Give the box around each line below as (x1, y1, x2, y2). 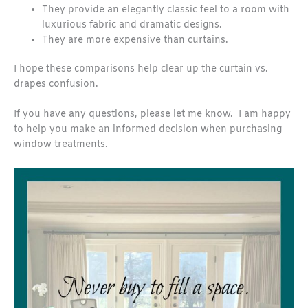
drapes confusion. (14, 78, 98, 91)
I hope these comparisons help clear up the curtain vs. (14, 63, 268, 76)
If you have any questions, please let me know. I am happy (14, 108, 291, 122)
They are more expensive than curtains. (42, 33, 229, 47)
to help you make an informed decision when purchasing (14, 123, 282, 137)
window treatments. (14, 138, 108, 152)
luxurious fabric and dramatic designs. (42, 18, 223, 32)
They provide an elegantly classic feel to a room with (42, 3, 290, 16)
